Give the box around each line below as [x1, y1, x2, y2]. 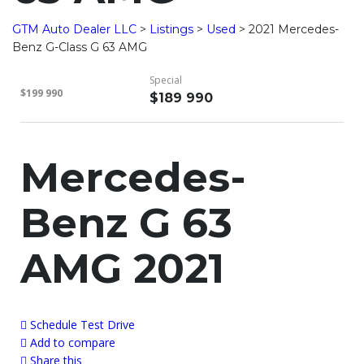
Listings [149, 22, 193, 37]
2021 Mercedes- [249, 22, 339, 37]
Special [149, 73, 182, 88]
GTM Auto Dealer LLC [12, 22, 136, 37]
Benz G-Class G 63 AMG [12, 40, 147, 55]
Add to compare [30, 335, 115, 351]
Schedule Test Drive [30, 317, 135, 333]
